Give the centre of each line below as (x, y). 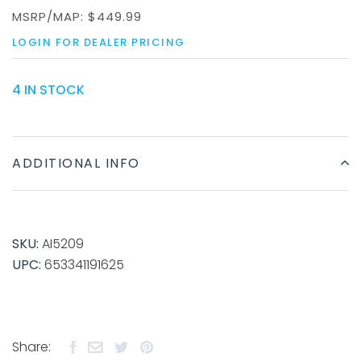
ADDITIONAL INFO (76, 163)
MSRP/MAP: (50, 17)
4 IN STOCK (48, 90)
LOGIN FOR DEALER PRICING (99, 42)
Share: (31, 346)
